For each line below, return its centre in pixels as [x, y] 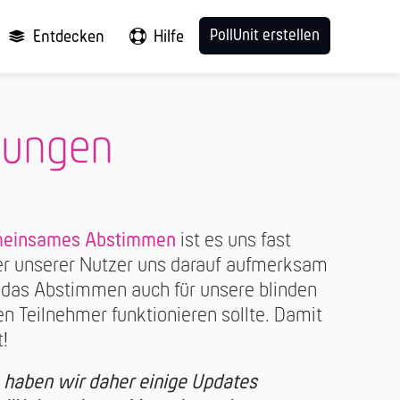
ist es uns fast [233, 241]
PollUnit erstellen [265, 37]
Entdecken [68, 38]
